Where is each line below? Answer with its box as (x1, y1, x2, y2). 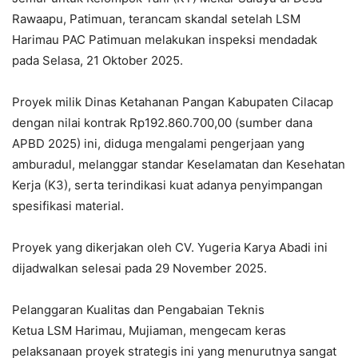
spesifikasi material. (12, 198, 124, 214)
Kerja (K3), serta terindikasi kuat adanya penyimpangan (12, 177, 323, 193)
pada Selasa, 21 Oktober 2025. (12, 53, 183, 69)
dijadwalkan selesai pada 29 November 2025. (12, 261, 267, 276)
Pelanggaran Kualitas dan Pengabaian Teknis (12, 302, 265, 318)
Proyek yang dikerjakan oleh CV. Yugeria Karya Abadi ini (12, 240, 328, 256)
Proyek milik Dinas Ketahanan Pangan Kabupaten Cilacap (12, 94, 333, 110)
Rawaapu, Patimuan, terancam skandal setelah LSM (12, 11, 300, 27)
